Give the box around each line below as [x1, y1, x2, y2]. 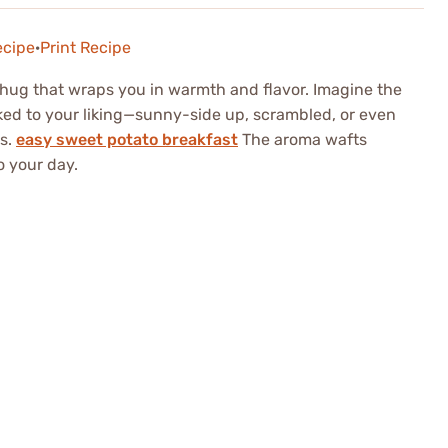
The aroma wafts [238, 130, 367, 150]
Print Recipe [40, 38, 131, 58]
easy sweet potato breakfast [16, 130, 238, 150]
